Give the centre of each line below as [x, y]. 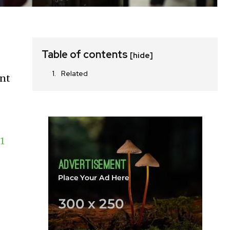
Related [75, 73]
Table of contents [86, 54]
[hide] [142, 55]
